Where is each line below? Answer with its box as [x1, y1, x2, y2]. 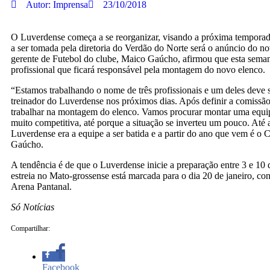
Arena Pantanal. [11, 181, 72, 192]
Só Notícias [11, 202, 57, 212]
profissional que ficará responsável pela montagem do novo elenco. [11, 64, 265, 75]
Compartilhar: [11, 224, 50, 233]
